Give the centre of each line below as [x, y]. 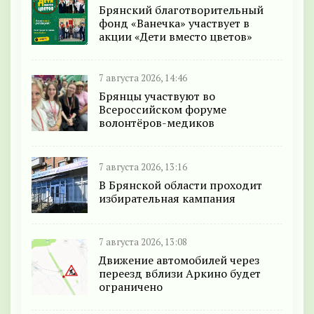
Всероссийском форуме [163, 110]
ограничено [131, 287]
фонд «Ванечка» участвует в [174, 23]
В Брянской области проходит [180, 185]
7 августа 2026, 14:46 [143, 78]
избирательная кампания [167, 198]
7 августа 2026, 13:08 [143, 243]
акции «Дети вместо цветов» [176, 37]
